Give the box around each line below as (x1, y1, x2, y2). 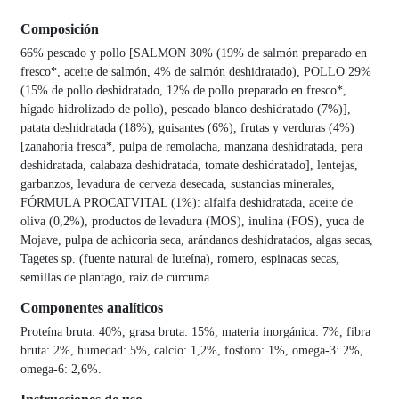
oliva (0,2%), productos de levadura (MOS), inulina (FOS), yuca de (20, 215, 364, 229)
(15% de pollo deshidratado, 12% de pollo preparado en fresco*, (20, 84, 346, 98)
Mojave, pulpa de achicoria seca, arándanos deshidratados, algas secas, (20, 233, 373, 248)
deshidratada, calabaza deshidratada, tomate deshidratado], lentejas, (20, 159, 358, 173)
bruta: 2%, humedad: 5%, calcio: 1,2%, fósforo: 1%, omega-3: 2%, (20, 344, 363, 358)
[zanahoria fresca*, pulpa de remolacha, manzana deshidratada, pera (20, 140, 362, 154)
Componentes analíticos (20, 300, 163, 316)
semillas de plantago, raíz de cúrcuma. (20, 271, 213, 285)
